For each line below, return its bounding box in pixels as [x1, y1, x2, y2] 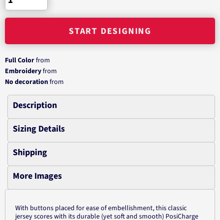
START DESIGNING [69, 25, 151, 38]
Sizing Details [13, 123, 65, 135]
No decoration [5, 77, 48, 87]
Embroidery [5, 66, 41, 76]
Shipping [13, 146, 47, 159]
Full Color [5, 55, 34, 65]
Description [13, 99, 57, 111]
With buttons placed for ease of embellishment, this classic [15, 203, 187, 213]
